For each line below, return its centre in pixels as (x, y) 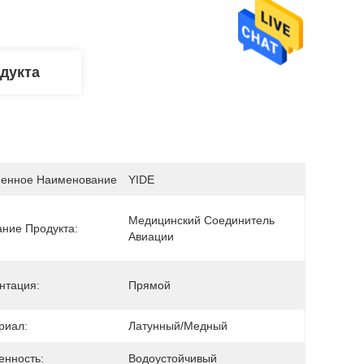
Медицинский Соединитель (201, 220)
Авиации (151, 236)
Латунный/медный (178, 326)
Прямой (149, 285)
